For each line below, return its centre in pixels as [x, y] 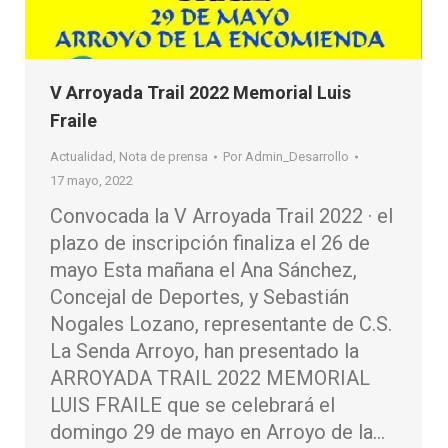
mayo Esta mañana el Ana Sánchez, [203, 270]
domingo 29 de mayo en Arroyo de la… [217, 432]
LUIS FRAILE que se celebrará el [192, 405]
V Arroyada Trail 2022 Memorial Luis [200, 93]
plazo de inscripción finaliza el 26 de [210, 243]
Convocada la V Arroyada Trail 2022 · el [221, 216]
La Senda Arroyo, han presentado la [204, 351]
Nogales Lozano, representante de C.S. [221, 324]
